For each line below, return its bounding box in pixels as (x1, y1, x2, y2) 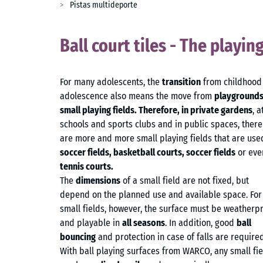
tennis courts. (60, 161, 113, 172)
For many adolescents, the (60, 76, 162, 87)
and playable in (60, 217, 122, 228)
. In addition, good (165, 217, 237, 228)
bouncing (60, 231, 96, 242)
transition (162, 76, 201, 87)
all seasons (122, 217, 165, 228)
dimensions (76, 175, 120, 186)
